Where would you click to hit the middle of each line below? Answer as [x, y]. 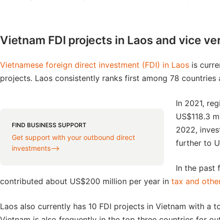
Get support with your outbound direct [73, 137]
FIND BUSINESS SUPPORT [49, 125]
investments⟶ [36, 148]
